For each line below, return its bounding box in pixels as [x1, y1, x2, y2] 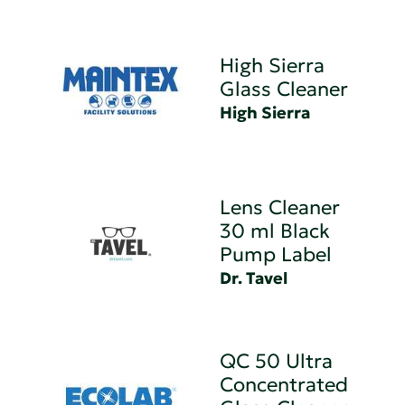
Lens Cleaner [220, 194, 341, 220]
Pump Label [220, 241, 333, 267]
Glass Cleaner [220, 76, 349, 101]
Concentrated [220, 372, 349, 397]
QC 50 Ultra [220, 348, 334, 373]
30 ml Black [220, 218, 331, 243]
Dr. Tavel [220, 267, 288, 288]
